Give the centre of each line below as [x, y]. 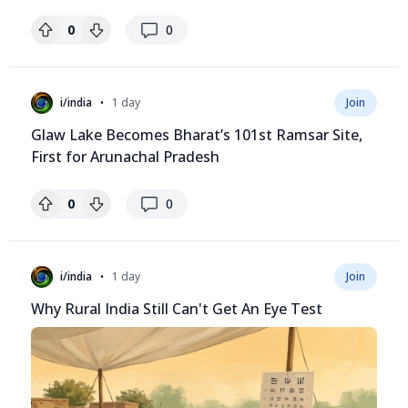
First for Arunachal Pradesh [125, 157]
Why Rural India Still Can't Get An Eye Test [177, 309]
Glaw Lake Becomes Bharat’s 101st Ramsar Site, [197, 135]
